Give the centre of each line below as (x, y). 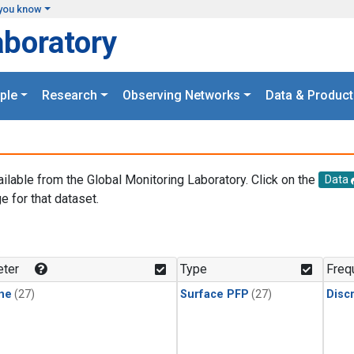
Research (70, 96)
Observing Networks (181, 96)
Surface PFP (215, 295)
